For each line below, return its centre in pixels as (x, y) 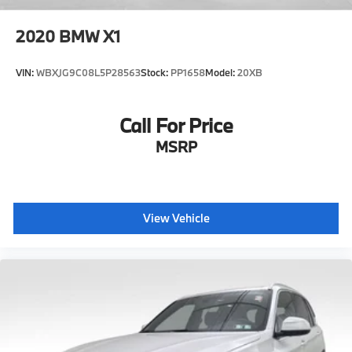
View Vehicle (176, 218)
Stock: (156, 73)
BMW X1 (90, 36)
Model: (221, 73)
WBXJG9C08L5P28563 (88, 73)
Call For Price (176, 126)
